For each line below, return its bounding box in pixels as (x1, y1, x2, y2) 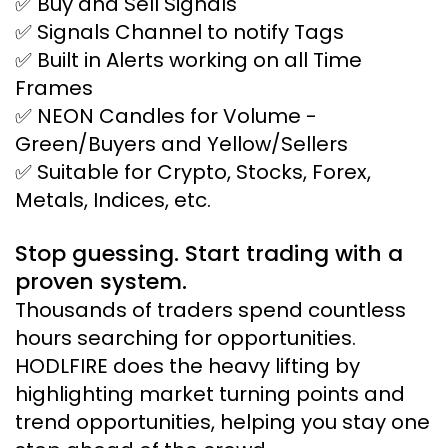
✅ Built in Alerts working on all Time (15, 46, 362, 74)
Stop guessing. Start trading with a (15, 238, 403, 269)
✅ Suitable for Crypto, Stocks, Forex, (15, 158, 371, 186)
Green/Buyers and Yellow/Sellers (15, 130, 348, 158)
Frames (15, 74, 93, 102)
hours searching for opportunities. (15, 324, 361, 352)
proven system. (15, 266, 187, 297)
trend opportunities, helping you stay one (15, 408, 430, 436)
